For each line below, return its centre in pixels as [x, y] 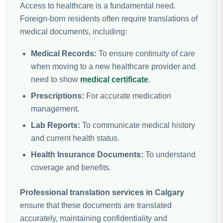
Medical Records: [64, 53]
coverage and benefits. [71, 167]
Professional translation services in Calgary [102, 192]
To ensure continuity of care [146, 53]
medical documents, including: [73, 31]
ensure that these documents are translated [96, 205]
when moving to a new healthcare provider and [113, 66]
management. [55, 109]
